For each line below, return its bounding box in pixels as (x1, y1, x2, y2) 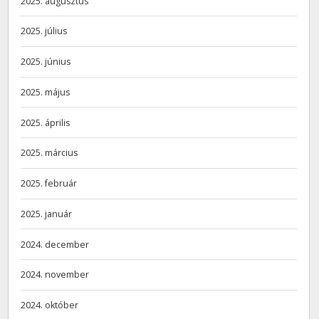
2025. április (21, 116, 70, 129)
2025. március (21, 147, 78, 159)
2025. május (21, 85, 70, 98)
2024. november (21, 268, 90, 281)
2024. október (21, 299, 79, 312)
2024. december (21, 238, 90, 251)
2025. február (21, 177, 78, 190)
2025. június (21, 56, 71, 68)
